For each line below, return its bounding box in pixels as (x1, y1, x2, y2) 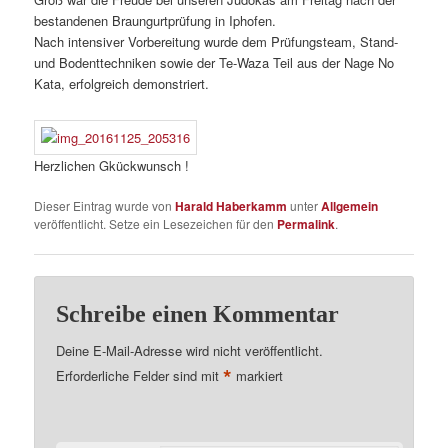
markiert (232, 366, 284, 386)
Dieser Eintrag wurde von (34, 197, 176, 215)
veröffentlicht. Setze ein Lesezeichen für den (34, 215, 278, 233)
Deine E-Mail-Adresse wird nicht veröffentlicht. (56, 340, 324, 360)
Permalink (277, 215, 336, 234)
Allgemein (321, 197, 379, 216)
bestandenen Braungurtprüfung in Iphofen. (34, 10, 277, 30)
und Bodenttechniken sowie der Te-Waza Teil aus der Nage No (34, 52, 395, 72)
